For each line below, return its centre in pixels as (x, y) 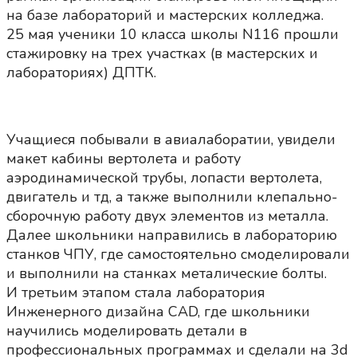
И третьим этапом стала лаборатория (136, 293)
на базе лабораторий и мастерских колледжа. (165, 16)
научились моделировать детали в (127, 331)
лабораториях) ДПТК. (81, 73)
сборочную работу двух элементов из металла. (167, 216)
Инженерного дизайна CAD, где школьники (158, 312)
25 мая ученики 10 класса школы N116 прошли (173, 35)
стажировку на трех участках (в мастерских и (162, 54)
